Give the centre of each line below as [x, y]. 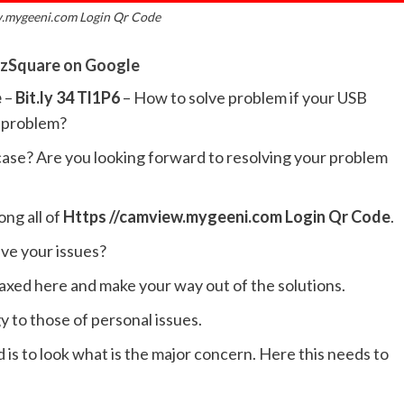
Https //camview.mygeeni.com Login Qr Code [227, 216]
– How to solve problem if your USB [243, 97]
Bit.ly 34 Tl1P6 [68, 97]
